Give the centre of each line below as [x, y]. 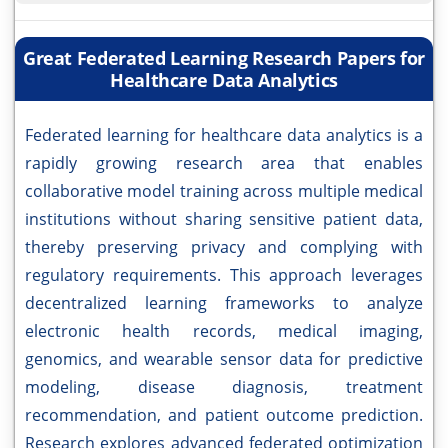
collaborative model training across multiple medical [224, 191]
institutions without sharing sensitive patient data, [224, 219]
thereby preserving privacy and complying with [224, 247]
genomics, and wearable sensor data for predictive [224, 359]
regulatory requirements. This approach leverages [224, 275]
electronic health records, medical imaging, [224, 331]
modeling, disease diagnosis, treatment [224, 387]
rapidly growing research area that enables [224, 163]
